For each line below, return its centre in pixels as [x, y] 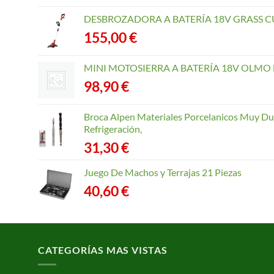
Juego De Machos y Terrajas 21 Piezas [163, 172]
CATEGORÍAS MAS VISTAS [103, 250]
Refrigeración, [113, 128]
